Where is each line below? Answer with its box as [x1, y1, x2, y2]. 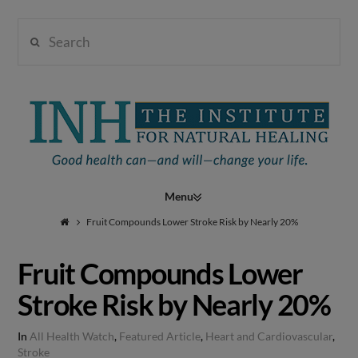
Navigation [200, 181, 291, 205]
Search [17, 21, 58, 38]
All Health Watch [30, 330, 115, 344]
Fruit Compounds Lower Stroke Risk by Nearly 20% [86, 216, 298, 229]
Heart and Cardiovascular [205, 330, 333, 344]
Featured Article [119, 330, 201, 344]
